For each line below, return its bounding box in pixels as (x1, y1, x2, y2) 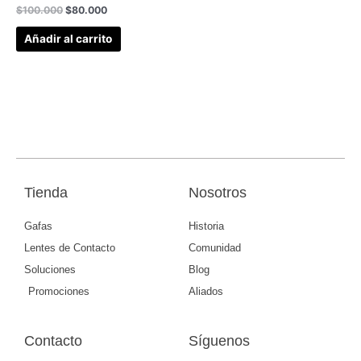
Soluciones (24, 263, 76, 276)
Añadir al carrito (24, 32, 113, 46)
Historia (189, 219, 224, 232)
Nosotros (189, 184, 247, 201)
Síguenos (189, 332, 250, 349)
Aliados (189, 284, 223, 297)
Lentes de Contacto (24, 241, 115, 254)
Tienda (24, 184, 68, 201)
